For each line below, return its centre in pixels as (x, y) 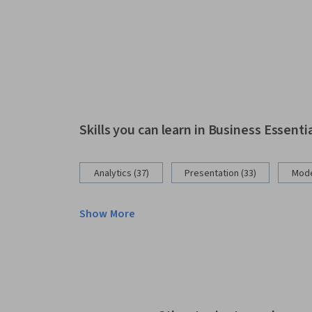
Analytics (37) (121, 174)
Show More (108, 214)
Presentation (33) (220, 174)
